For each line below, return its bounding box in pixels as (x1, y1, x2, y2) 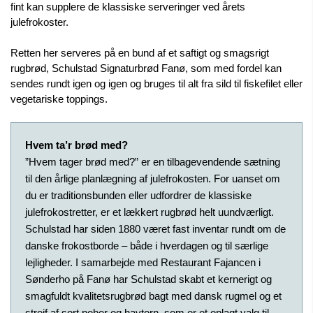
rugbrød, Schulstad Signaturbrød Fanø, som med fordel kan (10, 63, 282, 74)
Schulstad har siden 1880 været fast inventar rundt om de (25, 224, 286, 235)
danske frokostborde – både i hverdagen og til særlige (25, 240, 268, 252)
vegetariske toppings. (10, 94, 108, 105)
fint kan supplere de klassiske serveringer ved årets (10, 1, 245, 13)
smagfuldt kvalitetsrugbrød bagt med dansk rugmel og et (25, 291, 282, 302)
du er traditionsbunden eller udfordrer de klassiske (25, 190, 252, 201)
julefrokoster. (10, 17, 68, 28)
